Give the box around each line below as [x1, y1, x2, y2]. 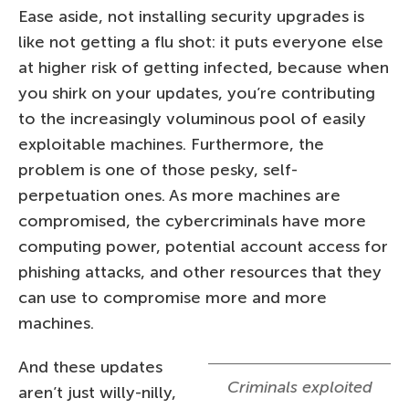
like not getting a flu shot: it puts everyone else [18, 31, 383, 52]
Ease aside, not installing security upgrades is [18, 5, 364, 26]
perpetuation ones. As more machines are [18, 184, 341, 205]
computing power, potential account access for [18, 236, 388, 257]
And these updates [18, 356, 163, 377]
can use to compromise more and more [18, 287, 327, 308]
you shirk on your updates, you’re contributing [18, 82, 375, 103]
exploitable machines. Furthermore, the [18, 133, 324, 154]
